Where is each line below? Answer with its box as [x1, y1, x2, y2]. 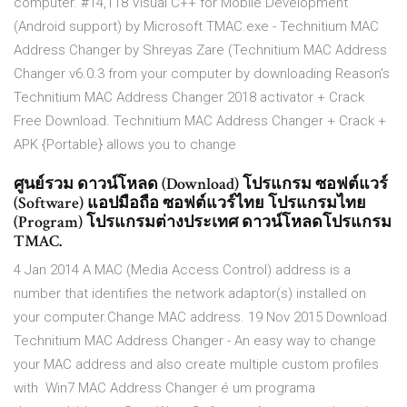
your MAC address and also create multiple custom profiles [14, 356, 379, 373]
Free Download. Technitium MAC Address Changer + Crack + [14, 113, 386, 130]
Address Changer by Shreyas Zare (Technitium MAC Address [14, 42, 387, 59]
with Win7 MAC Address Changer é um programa [14, 380, 315, 397]
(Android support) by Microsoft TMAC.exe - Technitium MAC [14, 18, 379, 35]
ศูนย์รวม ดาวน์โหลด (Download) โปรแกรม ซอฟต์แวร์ [14, 174, 388, 195]
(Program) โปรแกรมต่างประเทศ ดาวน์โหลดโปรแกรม [14, 212, 392, 233]
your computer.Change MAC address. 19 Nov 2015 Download [14, 309, 387, 326]
